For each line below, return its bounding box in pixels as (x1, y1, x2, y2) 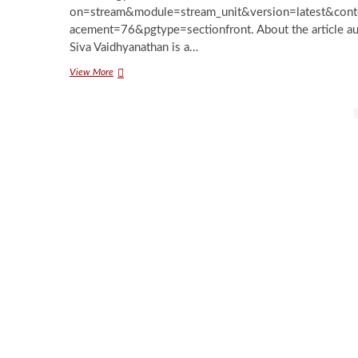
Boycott (113, 95, 143, 105)
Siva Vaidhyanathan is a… (70, 42, 198, 54)
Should (113, 66, 139, 76)
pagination (69, 133, 176, 161)
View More (70, 67, 113, 77)
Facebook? (113, 109, 153, 119)
